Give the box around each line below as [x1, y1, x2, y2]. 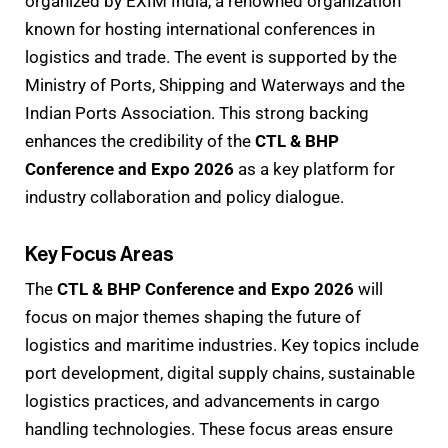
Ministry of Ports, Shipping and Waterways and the [25, 74, 405, 95]
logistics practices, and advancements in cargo [25, 390, 380, 411]
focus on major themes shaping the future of [25, 306, 361, 327]
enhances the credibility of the [25, 130, 255, 151]
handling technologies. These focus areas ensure [25, 418, 393, 439]
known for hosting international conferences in [25, 18, 375, 39]
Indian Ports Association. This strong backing [25, 102, 369, 123]
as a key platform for [234, 158, 395, 179]
